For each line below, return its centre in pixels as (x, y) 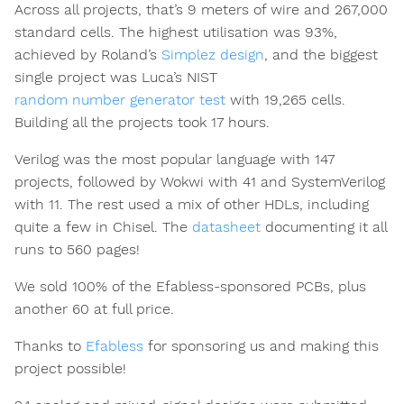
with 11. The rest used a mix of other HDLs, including (192, 204)
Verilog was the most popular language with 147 (174, 159)
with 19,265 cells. (285, 99)
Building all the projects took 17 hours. (142, 122)
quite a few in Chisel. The (103, 226)
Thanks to (50, 345)
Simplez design (213, 54)
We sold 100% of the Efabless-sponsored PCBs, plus (190, 286)
